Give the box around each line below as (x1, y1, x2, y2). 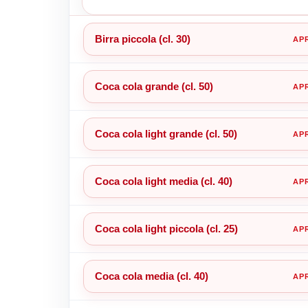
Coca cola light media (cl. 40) (94, 175, 232, 187)
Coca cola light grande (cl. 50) (94, 127, 237, 140)
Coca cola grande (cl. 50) (94, 80, 213, 92)
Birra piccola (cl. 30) (94, 32, 190, 45)
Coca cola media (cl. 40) (94, 269, 208, 282)
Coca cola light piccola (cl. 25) (94, 222, 238, 234)
